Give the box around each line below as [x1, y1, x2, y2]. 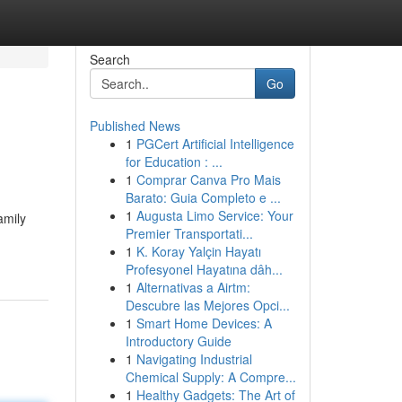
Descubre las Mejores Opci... [125, 296, 290, 314]
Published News [89, 117, 180, 135]
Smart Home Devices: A [135, 314, 272, 332]
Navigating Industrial [135, 350, 252, 368]
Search [89, 50, 130, 68]
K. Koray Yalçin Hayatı [135, 242, 261, 260]
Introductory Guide [125, 332, 232, 350]
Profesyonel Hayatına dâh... [125, 260, 283, 278]
